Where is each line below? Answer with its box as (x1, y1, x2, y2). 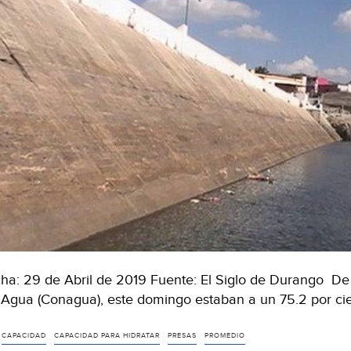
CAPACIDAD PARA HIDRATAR (53, 331, 160, 340)
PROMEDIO (204, 331, 245, 340)
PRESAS (167, 331, 197, 340)
